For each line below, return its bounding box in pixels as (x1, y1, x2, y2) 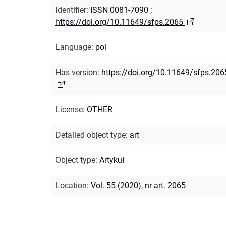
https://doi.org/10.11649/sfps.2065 (55, 17, 183, 27)
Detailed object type (55, 130, 126, 140)
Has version (55, 67, 97, 77)
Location (55, 180, 87, 190)
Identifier (55, 5, 86, 15)
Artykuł (99, 155, 124, 165)
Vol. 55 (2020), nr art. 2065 (91, 180, 186, 190)
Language (55, 42, 91, 52)
